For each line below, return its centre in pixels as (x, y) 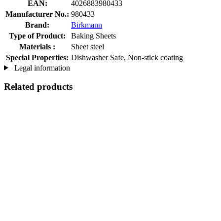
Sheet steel (88, 46)
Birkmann (87, 25)
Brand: (37, 25)
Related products (38, 87)
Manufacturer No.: (37, 14)
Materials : (37, 46)
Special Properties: (37, 57)
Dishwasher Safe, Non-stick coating (127, 57)
